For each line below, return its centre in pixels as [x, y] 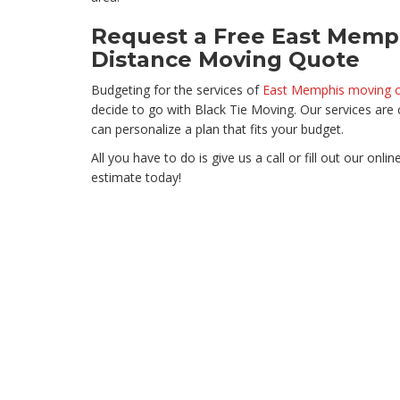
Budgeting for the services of [177, 90]
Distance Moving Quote [225, 60]
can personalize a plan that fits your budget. [217, 129]
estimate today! [136, 178]
